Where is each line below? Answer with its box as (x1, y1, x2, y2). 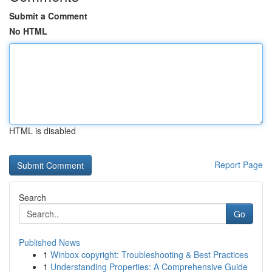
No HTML (9, 25, 47, 37)
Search (19, 191, 46, 203)
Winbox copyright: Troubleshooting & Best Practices (50, 248, 248, 260)
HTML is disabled (9, 124, 76, 137)
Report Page (214, 158, 263, 171)
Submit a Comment (9, 10, 87, 22)
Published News (19, 236, 80, 248)
